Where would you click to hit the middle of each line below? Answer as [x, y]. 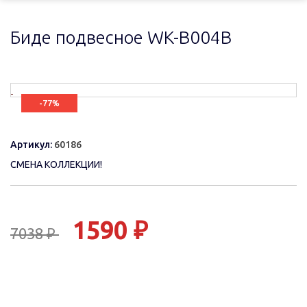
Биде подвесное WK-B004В [121, 37]
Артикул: [32, 145]
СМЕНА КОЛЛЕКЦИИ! [56, 164]
